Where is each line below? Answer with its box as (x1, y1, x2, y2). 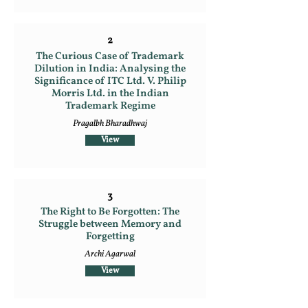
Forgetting (85, 230, 135, 244)
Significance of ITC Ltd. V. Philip (34, 74, 186, 89)
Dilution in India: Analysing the (34, 62, 186, 76)
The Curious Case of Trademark (36, 49, 184, 64)
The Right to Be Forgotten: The (41, 205, 179, 219)
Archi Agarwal (85, 248, 135, 261)
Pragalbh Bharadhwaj (73, 118, 147, 130)
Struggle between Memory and (38, 217, 181, 232)
